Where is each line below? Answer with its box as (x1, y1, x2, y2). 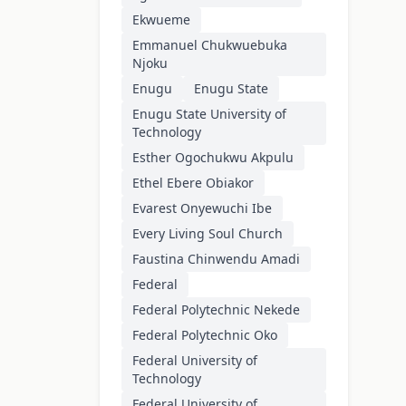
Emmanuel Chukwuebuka (132, 36, 287, 54)
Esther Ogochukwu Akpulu (132, 149, 294, 167)
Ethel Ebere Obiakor (132, 174, 254, 192)
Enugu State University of (132, 105, 286, 123)
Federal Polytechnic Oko (132, 326, 277, 344)
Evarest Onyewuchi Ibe (132, 199, 272, 217)
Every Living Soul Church (132, 225, 283, 243)
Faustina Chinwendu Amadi (132, 250, 300, 268)
